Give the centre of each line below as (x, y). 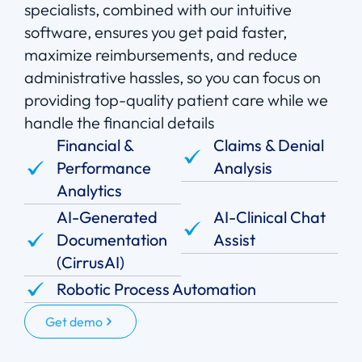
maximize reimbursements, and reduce (161, 55)
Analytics (89, 191)
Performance (104, 168)
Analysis (243, 168)
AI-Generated (107, 217)
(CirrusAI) (90, 263)
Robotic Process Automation (156, 289)
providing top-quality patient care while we (176, 100)
